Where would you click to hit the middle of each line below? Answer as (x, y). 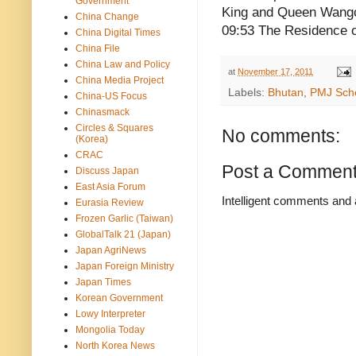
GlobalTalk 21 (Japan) (123, 234)
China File (98, 48)
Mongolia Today (110, 329)
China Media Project (120, 80)
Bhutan (286, 92)
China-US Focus (111, 96)
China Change (107, 16)
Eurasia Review (110, 202)
